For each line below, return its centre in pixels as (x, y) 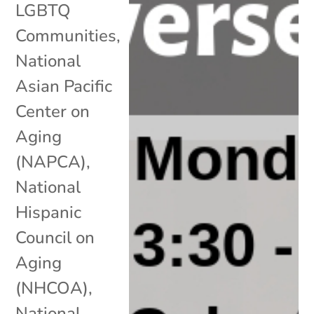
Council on (55, 237)
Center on (53, 111)
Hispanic (49, 212)
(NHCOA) (52, 288)
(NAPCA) (51, 162)
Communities (66, 35)
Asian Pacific (64, 86)
